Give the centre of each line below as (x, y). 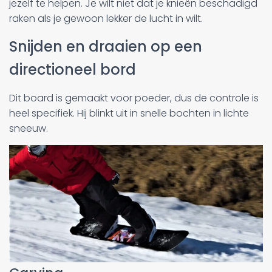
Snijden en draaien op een (106, 46)
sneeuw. (29, 128)
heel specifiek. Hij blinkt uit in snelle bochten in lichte (129, 113)
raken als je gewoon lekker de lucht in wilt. (106, 18)
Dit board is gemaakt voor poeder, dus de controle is (134, 98)
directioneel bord (73, 69)
